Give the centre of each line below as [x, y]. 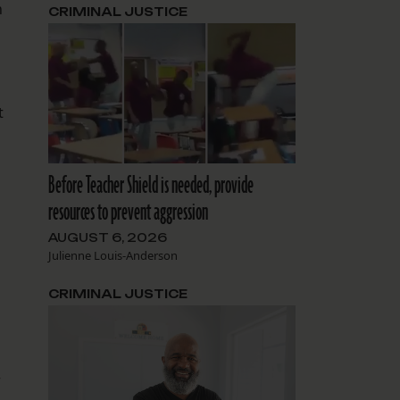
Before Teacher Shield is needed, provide [150, 185]
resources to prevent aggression [128, 212]
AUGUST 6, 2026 [107, 237]
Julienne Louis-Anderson [112, 255]
